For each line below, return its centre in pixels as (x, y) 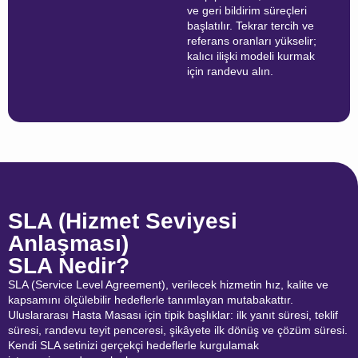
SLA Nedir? (69, 266)
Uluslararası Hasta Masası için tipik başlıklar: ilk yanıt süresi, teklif (173, 315)
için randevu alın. (230, 71)
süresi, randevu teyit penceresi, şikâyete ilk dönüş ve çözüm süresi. (178, 330)
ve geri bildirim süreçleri (247, 10)
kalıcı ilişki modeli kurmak (251, 56)
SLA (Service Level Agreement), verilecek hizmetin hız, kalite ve (168, 285)
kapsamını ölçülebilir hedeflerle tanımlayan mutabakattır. (151, 300)
